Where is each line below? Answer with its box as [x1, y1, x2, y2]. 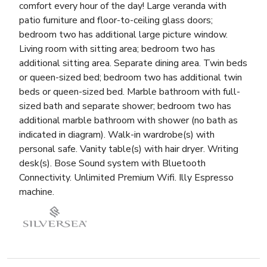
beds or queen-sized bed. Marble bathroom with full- [19, 85, 240, 99]
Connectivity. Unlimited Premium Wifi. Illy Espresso [19, 171, 234, 185]
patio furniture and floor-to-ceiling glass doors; [19, 14, 213, 27]
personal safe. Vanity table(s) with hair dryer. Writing [19, 142, 238, 156]
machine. [19, 185, 54, 199]
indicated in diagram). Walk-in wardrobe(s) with [19, 128, 215, 142]
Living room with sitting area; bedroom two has [19, 42, 215, 56]
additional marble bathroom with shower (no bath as [19, 114, 238, 128]
